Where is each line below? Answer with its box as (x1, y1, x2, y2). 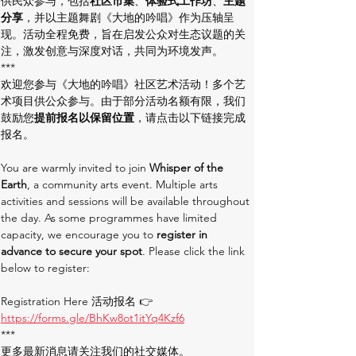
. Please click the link (142, 244, 248, 258)
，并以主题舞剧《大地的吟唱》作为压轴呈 (23, 10, 234, 25)
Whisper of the (149, 161, 226, 175)
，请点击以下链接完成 (134, 110, 246, 125)
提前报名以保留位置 (34, 110, 134, 125)
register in (157, 227, 211, 242)
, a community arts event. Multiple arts (27, 177, 221, 192)
